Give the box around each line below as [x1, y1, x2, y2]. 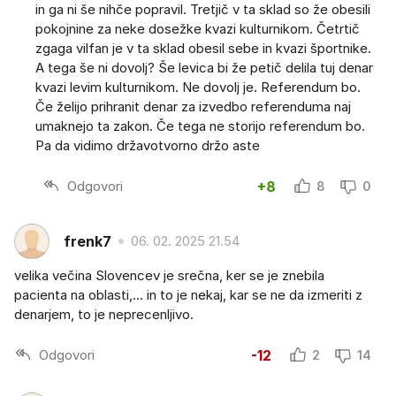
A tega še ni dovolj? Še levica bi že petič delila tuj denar [35, 59, 373, 77]
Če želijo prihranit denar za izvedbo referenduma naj [35, 98, 351, 116]
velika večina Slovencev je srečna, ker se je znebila [14, 267, 324, 285]
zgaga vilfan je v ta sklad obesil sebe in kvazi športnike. [35, 40, 371, 57]
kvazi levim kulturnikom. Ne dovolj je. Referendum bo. [35, 79, 361, 96]
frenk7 [64, 232, 111, 250]
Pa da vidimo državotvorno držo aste [35, 137, 260, 155]
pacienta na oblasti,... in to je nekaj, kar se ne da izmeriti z [14, 286, 362, 304]
